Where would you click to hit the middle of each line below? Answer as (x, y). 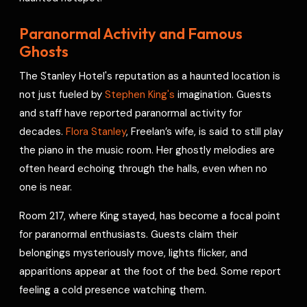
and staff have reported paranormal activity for (131, 113)
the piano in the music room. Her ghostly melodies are (147, 150)
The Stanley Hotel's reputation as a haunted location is (150, 76)
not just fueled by (62, 94)
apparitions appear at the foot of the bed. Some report (150, 271)
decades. (43, 131)
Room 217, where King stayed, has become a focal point (150, 216)
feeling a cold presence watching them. (113, 290)
